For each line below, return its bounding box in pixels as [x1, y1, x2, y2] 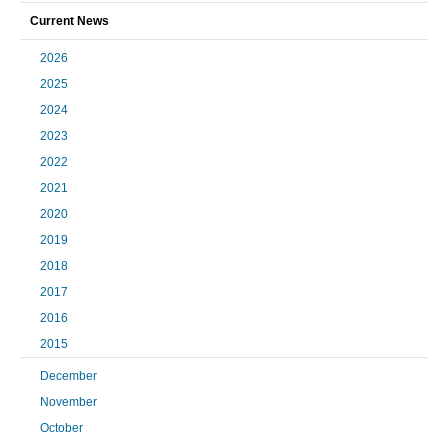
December [40, 369, 97, 384]
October [40, 421, 83, 436]
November [40, 395, 97, 410]
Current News [30, 14, 109, 29]
